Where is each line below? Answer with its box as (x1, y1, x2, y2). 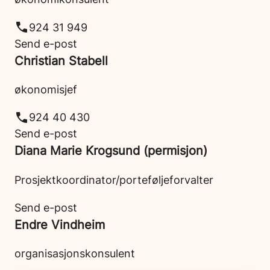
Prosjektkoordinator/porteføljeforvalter (14, 172, 213, 186)
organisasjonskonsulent (14, 246, 135, 260)
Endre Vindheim (14, 216, 105, 232)
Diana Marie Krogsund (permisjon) (14, 143, 207, 159)
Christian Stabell (14, 52, 108, 68)
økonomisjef (14, 83, 77, 96)
